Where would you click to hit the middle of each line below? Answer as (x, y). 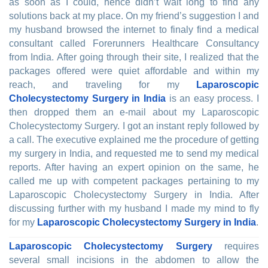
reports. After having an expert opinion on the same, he (134, 167)
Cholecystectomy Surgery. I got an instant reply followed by (134, 126)
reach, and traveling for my (103, 85)
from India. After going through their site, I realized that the (134, 57)
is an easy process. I (212, 99)
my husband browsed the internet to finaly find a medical (134, 30)
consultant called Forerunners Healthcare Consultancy (134, 44)
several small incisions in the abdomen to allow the (134, 260)
